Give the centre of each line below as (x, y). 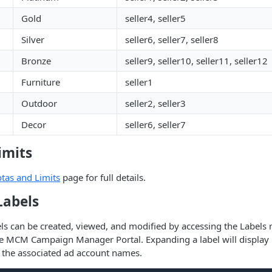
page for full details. (103, 177)
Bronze (36, 61)
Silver (33, 39)
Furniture (41, 82)
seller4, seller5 (155, 18)
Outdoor (39, 103)
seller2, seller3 (155, 103)
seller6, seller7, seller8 (172, 39)
